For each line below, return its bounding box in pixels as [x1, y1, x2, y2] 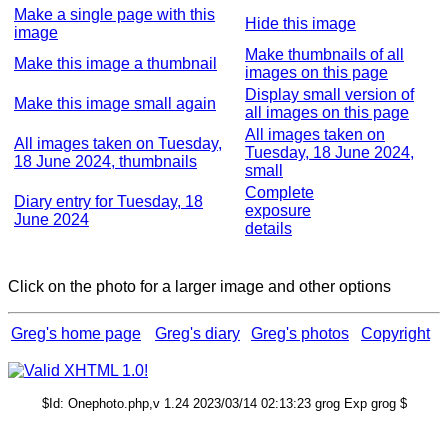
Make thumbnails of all [245, 46, 404, 63]
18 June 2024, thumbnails [14, 153, 197, 170]
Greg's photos [251, 325, 349, 342]
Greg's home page [11, 325, 141, 342]
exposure [245, 202, 311, 219]
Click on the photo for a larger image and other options [8, 278, 391, 295]
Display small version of [245, 86, 414, 103]
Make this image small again [14, 95, 216, 112]
